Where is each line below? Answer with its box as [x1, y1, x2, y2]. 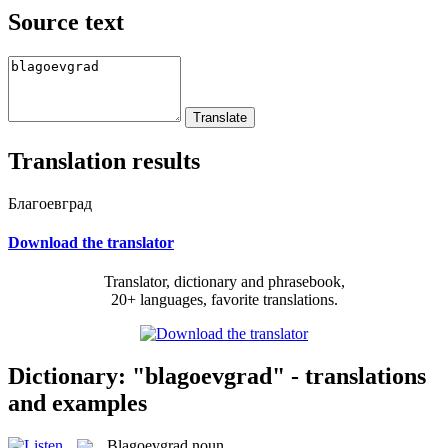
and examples [8, 389, 147, 416]
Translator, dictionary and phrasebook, [103, 273, 345, 291]
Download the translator [8, 233, 174, 251]
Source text [8, 8, 124, 35]
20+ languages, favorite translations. [110, 291, 338, 309]
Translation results [8, 147, 200, 174]
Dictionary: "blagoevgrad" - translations [8, 362, 426, 389]
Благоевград [8, 194, 92, 212]
